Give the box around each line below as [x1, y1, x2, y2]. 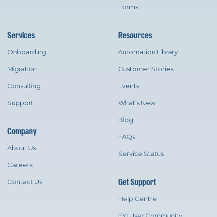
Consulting [7, 82, 41, 90]
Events [118, 82, 139, 90]
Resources [118, 31, 152, 41]
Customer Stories [118, 65, 173, 73]
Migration [7, 65, 37, 73]
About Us [7, 144, 36, 152]
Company [7, 126, 37, 137]
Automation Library [118, 48, 178, 56]
